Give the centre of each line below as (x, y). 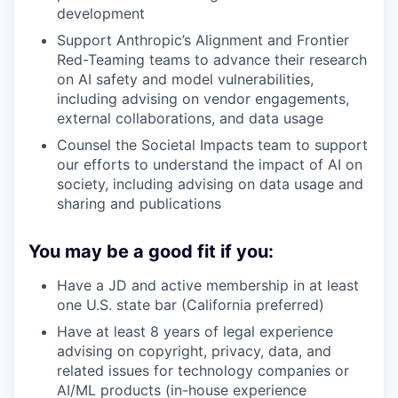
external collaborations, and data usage (190, 119)
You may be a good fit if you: (151, 252)
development (101, 14)
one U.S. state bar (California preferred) (191, 305)
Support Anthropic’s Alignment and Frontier (203, 40)
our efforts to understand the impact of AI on (210, 165)
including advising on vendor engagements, (203, 99)
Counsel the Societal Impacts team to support (212, 145)
